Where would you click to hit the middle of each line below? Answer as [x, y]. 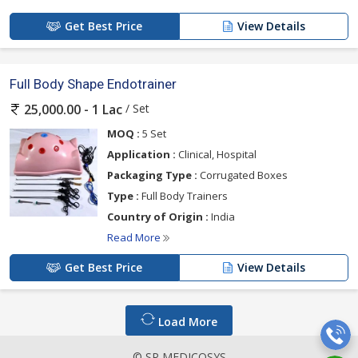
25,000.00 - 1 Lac [73, 110]
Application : [141, 155]
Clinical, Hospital [216, 155]
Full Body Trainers [183, 196]
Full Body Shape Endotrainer [93, 84]
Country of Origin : [158, 217]
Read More [135, 238]
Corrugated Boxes [243, 175]
